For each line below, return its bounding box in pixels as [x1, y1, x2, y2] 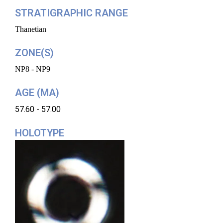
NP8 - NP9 [15, 65, 50, 74]
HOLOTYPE [15, 126, 64, 139]
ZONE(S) [15, 47, 54, 59]
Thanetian [15, 25, 46, 34]
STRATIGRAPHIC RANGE [15, 7, 128, 19]
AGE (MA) [15, 87, 59, 99]
